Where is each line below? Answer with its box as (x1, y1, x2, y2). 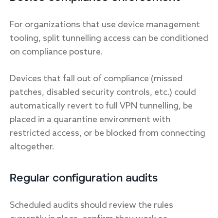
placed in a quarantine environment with (10, 114, 170, 125)
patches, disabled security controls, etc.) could (10, 87, 196, 98)
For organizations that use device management (10, 19, 200, 30)
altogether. (10, 142, 54, 152)
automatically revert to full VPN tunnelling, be (10, 101, 193, 111)
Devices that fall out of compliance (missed (10, 73, 182, 84)
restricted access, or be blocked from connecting (10, 128, 205, 139)
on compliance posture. (10, 47, 103, 57)
